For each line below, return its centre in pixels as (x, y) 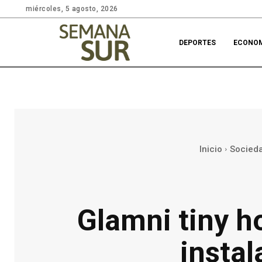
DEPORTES (198, 43)
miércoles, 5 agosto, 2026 (72, 9)
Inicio (211, 149)
